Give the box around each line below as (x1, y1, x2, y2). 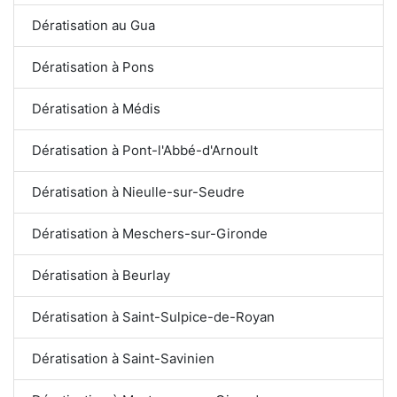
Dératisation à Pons (32, 58, 154, 75)
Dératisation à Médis (32, 99, 160, 117)
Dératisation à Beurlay (32, 266, 170, 284)
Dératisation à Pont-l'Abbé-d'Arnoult (32, 141, 258, 159)
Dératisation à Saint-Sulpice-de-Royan (32, 307, 275, 325)
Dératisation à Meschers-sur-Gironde (32, 224, 268, 242)
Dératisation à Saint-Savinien (32, 349, 214, 367)
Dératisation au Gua (32, 16, 155, 34)
